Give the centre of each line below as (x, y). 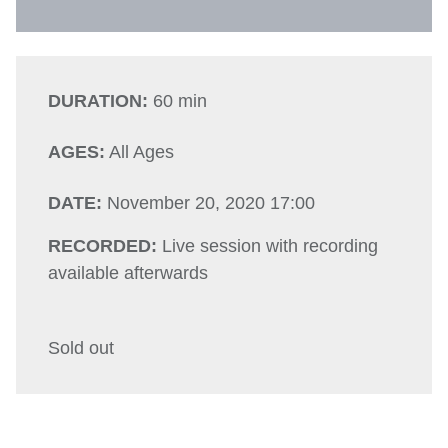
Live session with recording (270, 246)
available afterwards (128, 273)
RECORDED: (102, 246)
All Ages (141, 152)
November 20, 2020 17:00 (211, 203)
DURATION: (98, 101)
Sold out (81, 348)
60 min (180, 101)
